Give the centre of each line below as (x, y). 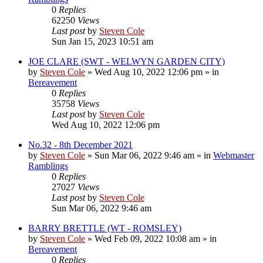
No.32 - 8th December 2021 (80, 144)
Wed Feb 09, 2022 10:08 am (147, 238)
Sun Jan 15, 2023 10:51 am (102, 41)
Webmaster (234, 155)
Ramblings (48, 166)
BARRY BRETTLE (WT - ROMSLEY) (105, 228)
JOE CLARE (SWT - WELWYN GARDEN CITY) (127, 61)
